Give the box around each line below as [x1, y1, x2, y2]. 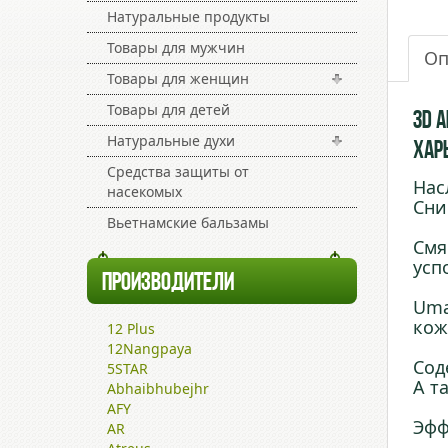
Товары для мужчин [107, 38, 245, 57]
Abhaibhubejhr [107, 379, 209, 398]
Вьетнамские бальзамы [107, 213, 269, 232]
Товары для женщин [107, 69, 249, 88]
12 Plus [107, 319, 155, 338]
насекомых [107, 182, 182, 201]
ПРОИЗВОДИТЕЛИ [102, 270, 234, 297]
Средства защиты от [107, 162, 249, 181]
